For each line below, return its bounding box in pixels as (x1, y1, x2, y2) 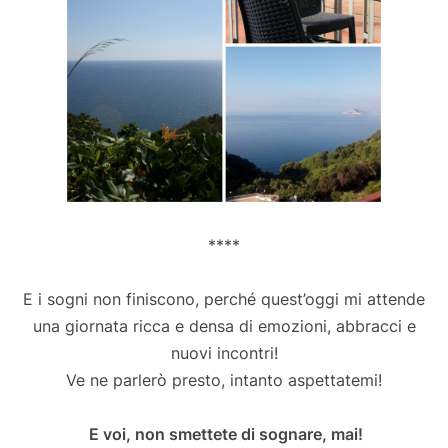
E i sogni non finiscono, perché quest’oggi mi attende (23, 288, 425, 309)
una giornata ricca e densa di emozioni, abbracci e (32, 315, 416, 336)
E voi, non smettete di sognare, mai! (85, 423, 363, 444)
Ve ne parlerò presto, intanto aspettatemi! (66, 369, 382, 390)
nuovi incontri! (170, 342, 278, 363)
